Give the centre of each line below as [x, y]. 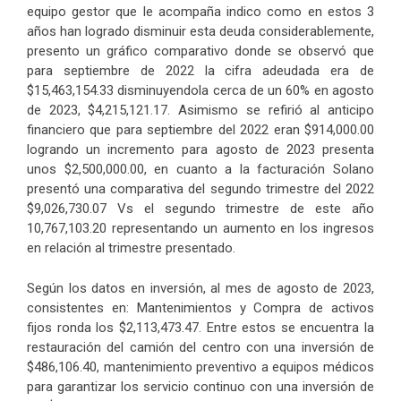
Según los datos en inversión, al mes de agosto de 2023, [200, 288]
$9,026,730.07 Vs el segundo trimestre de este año [200, 209]
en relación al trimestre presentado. [131, 248]
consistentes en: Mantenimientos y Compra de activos [200, 307]
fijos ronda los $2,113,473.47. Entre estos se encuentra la [200, 327]
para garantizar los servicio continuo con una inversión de [200, 386]
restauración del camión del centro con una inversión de [200, 347]
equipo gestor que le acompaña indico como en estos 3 [200, 12]
